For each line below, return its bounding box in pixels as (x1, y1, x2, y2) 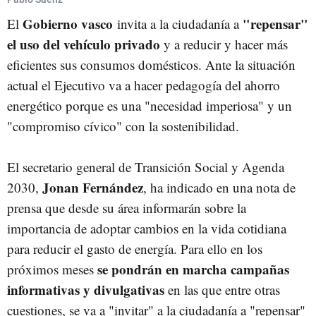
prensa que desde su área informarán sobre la (7, 199, 246, 217)
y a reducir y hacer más (164, 35, 288, 53)
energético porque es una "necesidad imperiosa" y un (7, 97, 292, 114)
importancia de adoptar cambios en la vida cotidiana (7, 219, 286, 237)
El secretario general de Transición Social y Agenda (7, 158, 284, 176)
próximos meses (7, 260, 94, 278)
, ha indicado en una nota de (143, 178, 296, 196)
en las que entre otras (164, 281, 280, 298)
